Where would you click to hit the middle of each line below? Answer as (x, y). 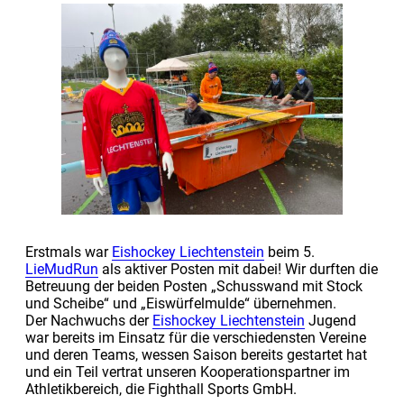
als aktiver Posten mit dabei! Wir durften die (238, 269)
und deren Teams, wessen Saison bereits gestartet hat (196, 355)
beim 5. (289, 252)
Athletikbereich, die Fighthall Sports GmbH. (161, 389)
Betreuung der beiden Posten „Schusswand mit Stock (194, 286)
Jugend (331, 321)
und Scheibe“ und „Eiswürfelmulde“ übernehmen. (181, 303)
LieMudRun (62, 269)
